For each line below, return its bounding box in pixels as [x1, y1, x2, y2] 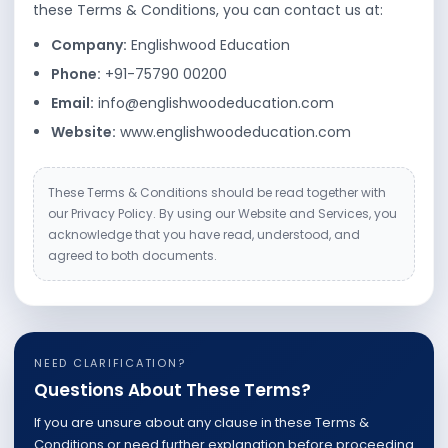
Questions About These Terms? [34, 378, 311, 402]
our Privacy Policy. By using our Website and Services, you [48, 205, 397, 222]
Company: [51, 35, 127, 55]
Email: [51, 93, 94, 113]
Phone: [51, 64, 101, 84]
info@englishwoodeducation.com [94, 93, 334, 113]
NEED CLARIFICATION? [34, 355, 186, 371]
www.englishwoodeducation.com [116, 122, 351, 142]
